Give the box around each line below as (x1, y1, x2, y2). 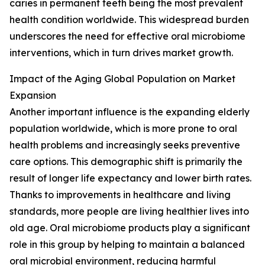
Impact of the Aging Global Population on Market (9, 73, 235, 85)
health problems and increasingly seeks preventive (9, 139, 240, 151)
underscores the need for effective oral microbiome (9, 30, 245, 43)
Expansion (9, 89, 56, 102)
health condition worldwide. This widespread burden (9, 14, 249, 26)
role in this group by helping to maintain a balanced (9, 238, 245, 251)
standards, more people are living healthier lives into (9, 205, 249, 218)
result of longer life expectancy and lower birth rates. (9, 172, 251, 185)
